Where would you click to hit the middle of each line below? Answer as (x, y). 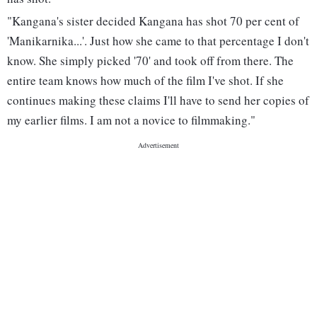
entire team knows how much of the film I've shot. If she (145, 81)
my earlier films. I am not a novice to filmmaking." (131, 120)
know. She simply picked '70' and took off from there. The (150, 61)
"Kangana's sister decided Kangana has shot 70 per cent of (153, 21)
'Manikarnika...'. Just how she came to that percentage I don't (158, 41)
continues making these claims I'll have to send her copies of (158, 100)
